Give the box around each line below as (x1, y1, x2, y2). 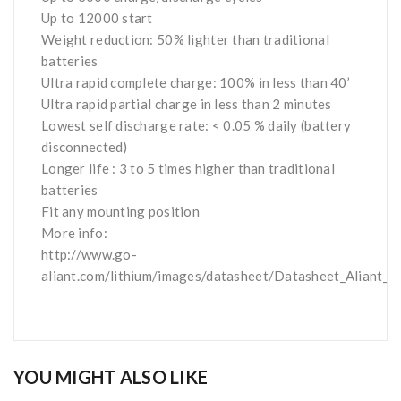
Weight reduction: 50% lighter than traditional (41, 31, 329, 48)
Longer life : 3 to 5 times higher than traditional (41, 160, 335, 177)
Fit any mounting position (41, 203, 203, 220)
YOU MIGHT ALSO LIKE (13, 366, 209, 388)
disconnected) (41, 139, 128, 156)
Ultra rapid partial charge (41, 96, 198, 113)
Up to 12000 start (41, 10, 153, 27)
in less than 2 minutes (197, 96, 332, 113)
